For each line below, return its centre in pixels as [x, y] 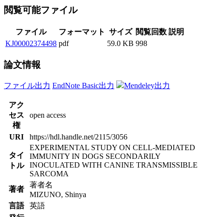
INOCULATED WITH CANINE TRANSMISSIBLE [114, 165]
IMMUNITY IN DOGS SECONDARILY [95, 156]
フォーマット [82, 32]
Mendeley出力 [147, 85]
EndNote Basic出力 [83, 85]
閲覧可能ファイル [42, 10]
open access [48, 115]
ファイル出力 [27, 85]
